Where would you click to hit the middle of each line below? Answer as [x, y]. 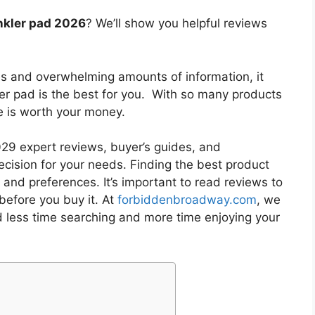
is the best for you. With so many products [159, 94]
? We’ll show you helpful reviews [176, 24]
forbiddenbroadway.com [187, 200]
